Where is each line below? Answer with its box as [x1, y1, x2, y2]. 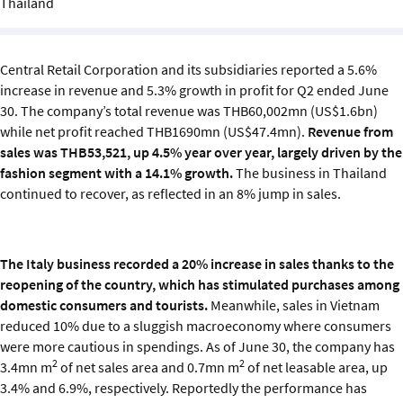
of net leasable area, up [245, 358, 388, 377]
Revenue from [308, 122, 393, 141]
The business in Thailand [236, 164, 387, 183]
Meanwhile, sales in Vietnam [208, 296, 380, 315]
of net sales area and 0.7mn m [58, 358, 239, 377]
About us [14, 101, 69, 120]
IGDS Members [14, 50, 104, 69]
